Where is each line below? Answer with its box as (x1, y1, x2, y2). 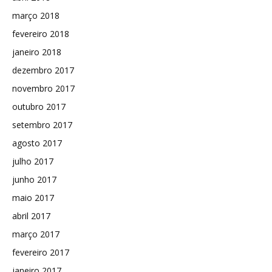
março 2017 (12, 228, 59, 240)
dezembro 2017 (12, 64, 74, 76)
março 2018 (12, 10, 59, 22)
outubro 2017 (12, 101, 66, 113)
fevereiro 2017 (12, 246, 69, 259)
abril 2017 (12, 210, 50, 222)
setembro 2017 (12, 119, 72, 131)
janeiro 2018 (12, 46, 61, 58)
